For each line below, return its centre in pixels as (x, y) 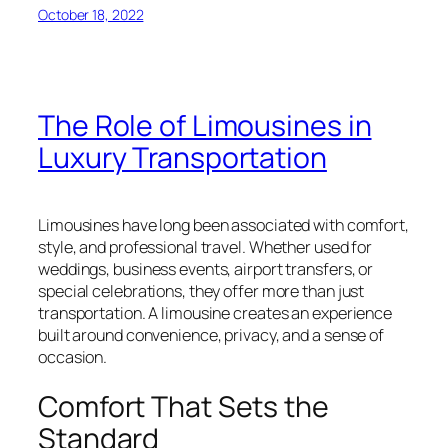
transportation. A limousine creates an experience (215, 312)
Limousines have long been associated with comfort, (223, 224)
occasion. (73, 356)
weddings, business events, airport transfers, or (206, 268)
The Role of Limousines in (205, 125)
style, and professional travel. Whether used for (205, 246)
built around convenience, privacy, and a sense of (211, 334)
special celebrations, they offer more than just (201, 290)
